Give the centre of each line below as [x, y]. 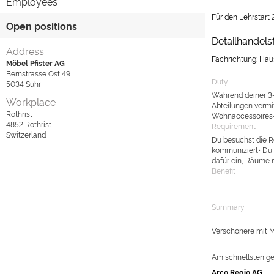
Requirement [234, 126]
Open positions [42, 26]
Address [25, 51]
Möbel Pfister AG [35, 63]
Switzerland [26, 134]
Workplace [31, 102]
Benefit [224, 170]
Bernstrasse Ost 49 [38, 73]
